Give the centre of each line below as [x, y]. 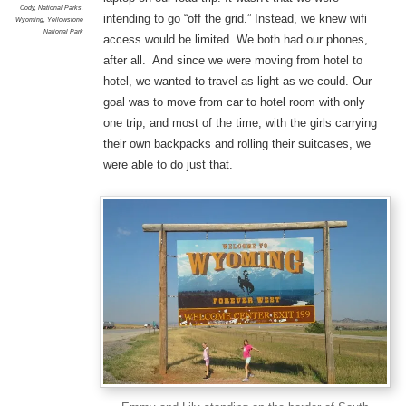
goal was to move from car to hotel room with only [234, 102]
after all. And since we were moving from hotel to [232, 61]
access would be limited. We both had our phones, [235, 40]
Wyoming [29, 20]
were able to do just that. [168, 165]
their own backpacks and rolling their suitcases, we [237, 144]
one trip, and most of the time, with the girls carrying [240, 123]
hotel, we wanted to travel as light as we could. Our [237, 82]
